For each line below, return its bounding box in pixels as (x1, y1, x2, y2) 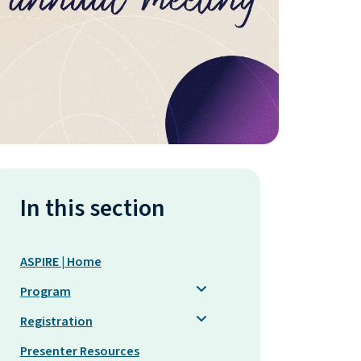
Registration (19, 312, 93, 330)
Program (19, 282, 71, 301)
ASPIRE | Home (19, 252, 102, 271)
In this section (19, 190, 165, 226)
